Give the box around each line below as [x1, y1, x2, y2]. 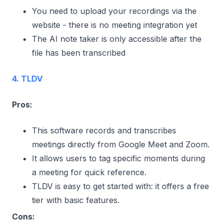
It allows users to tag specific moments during [32, 153, 205, 163]
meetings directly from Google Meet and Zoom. [32, 139, 210, 149]
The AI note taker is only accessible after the [32, 33, 202, 44]
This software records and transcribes [32, 125, 176, 135]
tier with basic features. [32, 195, 119, 205]
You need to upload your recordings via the [32, 5, 197, 16]
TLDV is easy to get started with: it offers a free [32, 181, 209, 191]
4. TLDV [12, 73, 43, 84]
